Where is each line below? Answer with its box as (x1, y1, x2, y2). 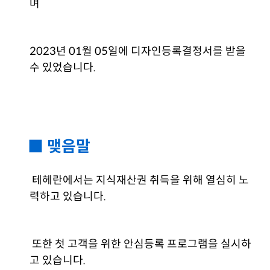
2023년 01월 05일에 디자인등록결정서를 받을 (30, 45, 246, 58)
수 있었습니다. (30, 61, 96, 74)
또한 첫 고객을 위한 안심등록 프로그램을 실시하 (30, 237, 252, 251)
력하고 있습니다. (30, 190, 107, 203)
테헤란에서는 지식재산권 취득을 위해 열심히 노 (30, 174, 250, 187)
